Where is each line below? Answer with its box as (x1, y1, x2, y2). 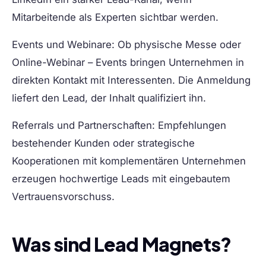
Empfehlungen (155, 119, 226, 132)
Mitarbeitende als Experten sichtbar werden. (12, 11, 218, 24)
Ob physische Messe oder (115, 39, 241, 51)
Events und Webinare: (12, 39, 115, 51)
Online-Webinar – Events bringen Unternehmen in (12, 56, 244, 69)
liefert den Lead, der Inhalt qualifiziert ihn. (12, 92, 206, 104)
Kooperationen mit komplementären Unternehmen (12, 155, 246, 167)
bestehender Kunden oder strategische (12, 137, 195, 150)
